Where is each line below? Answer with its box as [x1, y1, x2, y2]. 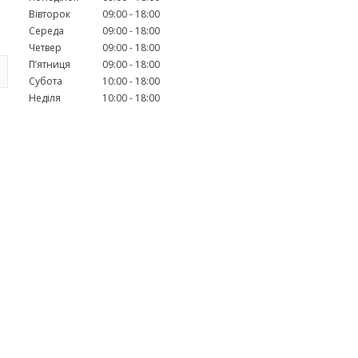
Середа [29, 23, 64, 38]
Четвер [29, 40, 62, 54]
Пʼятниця [29, 57, 70, 71]
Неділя [29, 90, 61, 105]
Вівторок [29, 6, 70, 21]
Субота [29, 74, 62, 88]
